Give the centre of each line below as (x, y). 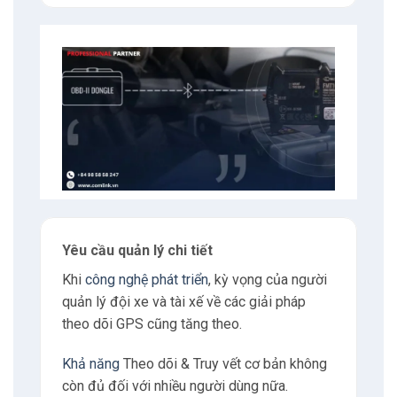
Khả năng (90, 364)
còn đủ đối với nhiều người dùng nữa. (175, 386)
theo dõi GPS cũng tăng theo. (152, 323)
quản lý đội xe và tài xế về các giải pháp (183, 301)
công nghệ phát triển (146, 279)
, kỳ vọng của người (267, 279)
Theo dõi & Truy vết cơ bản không (223, 364)
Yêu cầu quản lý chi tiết (137, 250)
